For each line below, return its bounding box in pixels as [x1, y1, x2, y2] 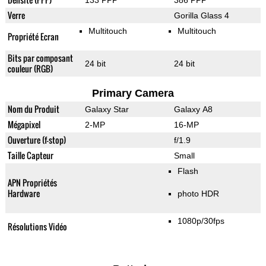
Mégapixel [7, 118, 40, 131]
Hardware [7, 187, 40, 200]
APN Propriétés [7, 176, 57, 189]
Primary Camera [91, 87, 174, 100]
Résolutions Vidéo [7, 220, 67, 233]
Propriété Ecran [7, 30, 59, 43]
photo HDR [177, 189, 219, 199]
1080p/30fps [177, 216, 224, 226]
